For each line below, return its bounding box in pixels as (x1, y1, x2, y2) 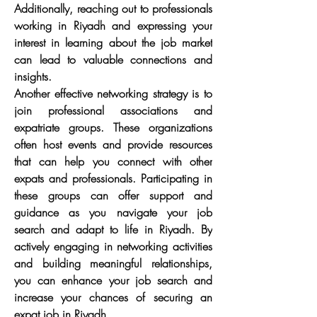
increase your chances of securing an (14, 289, 212, 305)
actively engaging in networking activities (14, 238, 212, 254)
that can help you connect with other (14, 154, 212, 169)
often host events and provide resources (14, 137, 212, 152)
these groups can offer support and (14, 188, 212, 203)
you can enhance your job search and (14, 272, 212, 288)
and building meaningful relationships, (14, 255, 212, 271)
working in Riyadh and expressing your (14, 18, 212, 33)
